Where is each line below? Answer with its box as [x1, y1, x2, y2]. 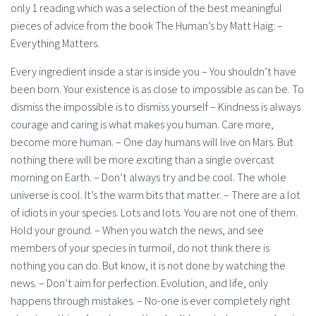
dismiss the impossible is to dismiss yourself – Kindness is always [11, 99, 300, 114]
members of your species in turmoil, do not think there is [11, 240, 269, 255]
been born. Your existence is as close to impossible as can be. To [11, 81, 304, 97]
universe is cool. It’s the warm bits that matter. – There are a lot [11, 187, 300, 202]
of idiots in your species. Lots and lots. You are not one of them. [11, 205, 298, 220]
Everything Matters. [11, 35, 99, 51]
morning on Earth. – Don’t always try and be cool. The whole [11, 169, 286, 185]
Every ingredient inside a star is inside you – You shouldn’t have [11, 63, 296, 79]
